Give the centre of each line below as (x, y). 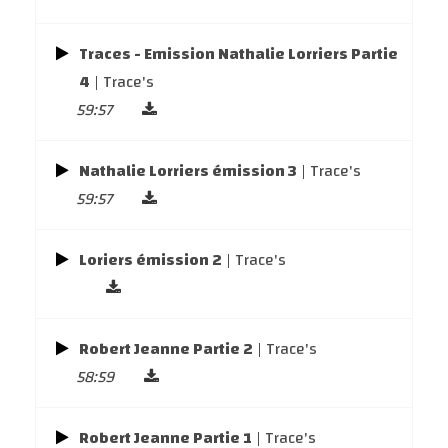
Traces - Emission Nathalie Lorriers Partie (238, 54)
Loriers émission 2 (150, 260)
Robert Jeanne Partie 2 (166, 349)
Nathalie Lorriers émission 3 (188, 171)
